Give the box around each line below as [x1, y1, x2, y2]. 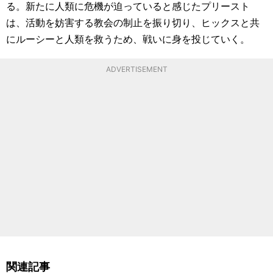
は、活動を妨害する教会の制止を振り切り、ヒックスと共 [6, 15, 260, 29]
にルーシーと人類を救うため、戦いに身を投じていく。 [6, 31, 250, 46]
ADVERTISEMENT [105, 64, 168, 74]
